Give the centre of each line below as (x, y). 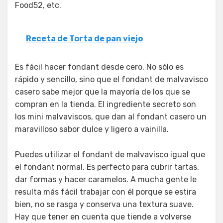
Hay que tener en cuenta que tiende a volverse (103, 217)
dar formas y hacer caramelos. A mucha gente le (106, 179)
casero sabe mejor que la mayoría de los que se (103, 92)
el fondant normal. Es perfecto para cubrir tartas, (107, 167)
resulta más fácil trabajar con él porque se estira (106, 192)
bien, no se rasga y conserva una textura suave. (104, 204)
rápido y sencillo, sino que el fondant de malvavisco (111, 79)
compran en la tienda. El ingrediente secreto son (106, 104)
